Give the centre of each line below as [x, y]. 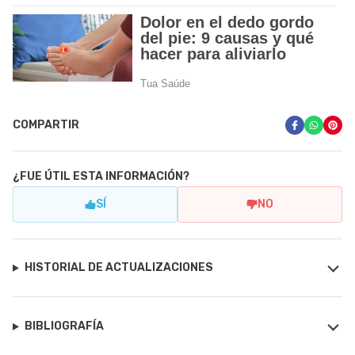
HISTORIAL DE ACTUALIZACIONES [118, 268]
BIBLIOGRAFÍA [64, 326]
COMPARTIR [46, 125]
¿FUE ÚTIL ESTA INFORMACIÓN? [101, 177]
